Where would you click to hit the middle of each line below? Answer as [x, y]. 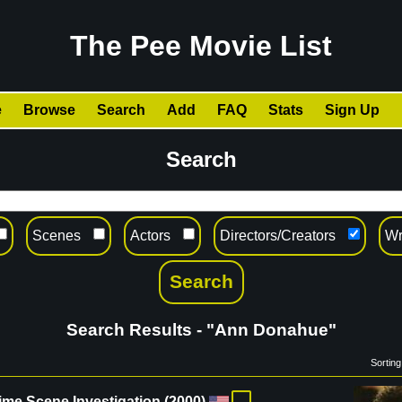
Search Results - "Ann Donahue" [201, 330]
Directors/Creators [277, 235]
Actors [150, 235]
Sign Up [352, 109]
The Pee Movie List [201, 46]
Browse [49, 109]
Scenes [56, 235]
